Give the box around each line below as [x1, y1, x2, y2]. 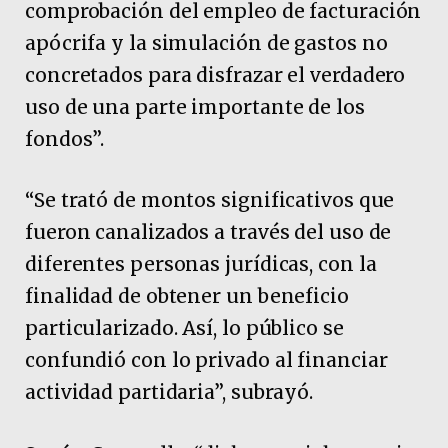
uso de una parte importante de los [25, 95, 365, 120]
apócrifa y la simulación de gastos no [25, 31, 388, 56]
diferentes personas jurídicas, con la [25, 252, 377, 277]
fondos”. [25, 127, 105, 152]
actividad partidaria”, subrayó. [25, 380, 314, 405]
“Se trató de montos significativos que [25, 188, 395, 213]
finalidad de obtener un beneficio [25, 284, 349, 309]
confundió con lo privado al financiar [25, 348, 388, 373]
